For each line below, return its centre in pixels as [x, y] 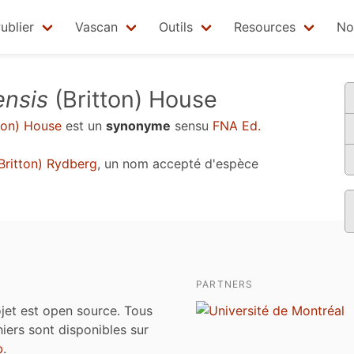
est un [84, 126]
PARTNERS [225, 284]
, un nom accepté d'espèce [178, 164]
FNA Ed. [237, 126]
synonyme [138, 126]
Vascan [96, 27]
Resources [265, 27]
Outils [176, 27]
